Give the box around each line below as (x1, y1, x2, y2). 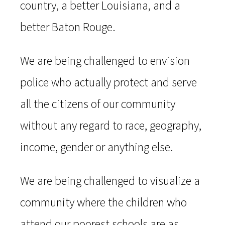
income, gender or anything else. (20, 139, 173, 155)
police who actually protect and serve (20, 74, 197, 90)
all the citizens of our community (20, 96, 175, 112)
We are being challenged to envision (20, 53, 190, 69)
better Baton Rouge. (20, 19, 116, 35)
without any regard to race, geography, (20, 118, 201, 134)
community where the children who (20, 194, 187, 210)
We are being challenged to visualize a (20, 173, 200, 189)
